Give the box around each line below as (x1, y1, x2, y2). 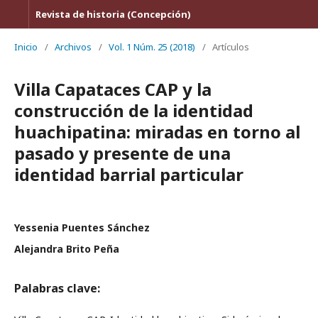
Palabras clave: (14, 280, 100, 296)
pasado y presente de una (14, 141, 231, 165)
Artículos (212, 40, 249, 53)
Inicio (14, 40, 38, 53)
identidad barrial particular (14, 163, 243, 186)
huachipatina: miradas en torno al (14, 120, 300, 143)
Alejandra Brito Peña (14, 242, 119, 256)
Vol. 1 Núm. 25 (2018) (109, 40, 195, 53)
